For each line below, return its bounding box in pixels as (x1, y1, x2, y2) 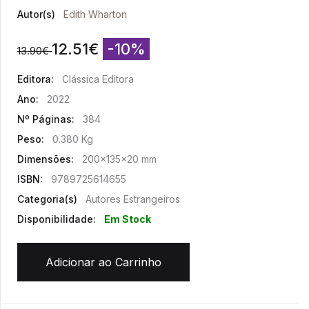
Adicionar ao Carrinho (46, 255, 161, 270)
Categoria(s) (17, 193, 77, 206)
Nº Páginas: (17, 113, 74, 126)
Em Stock (104, 213, 151, 226)
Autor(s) (17, 8, 55, 21)
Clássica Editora (62, 73, 134, 86)
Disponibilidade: (17, 213, 96, 226)
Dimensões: (17, 153, 74, 166)
